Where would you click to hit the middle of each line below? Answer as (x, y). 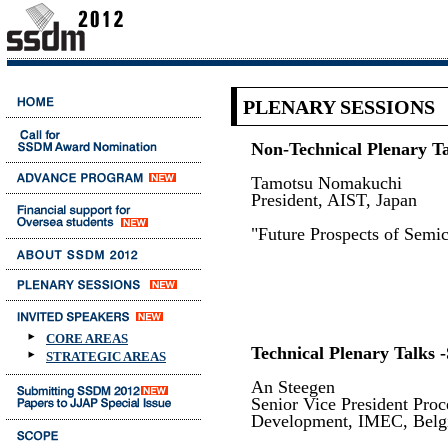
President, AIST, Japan (334, 200)
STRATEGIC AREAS (106, 356)
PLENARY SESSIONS (339, 107)
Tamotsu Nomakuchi (326, 183)
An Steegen (293, 387)
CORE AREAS (87, 338)
